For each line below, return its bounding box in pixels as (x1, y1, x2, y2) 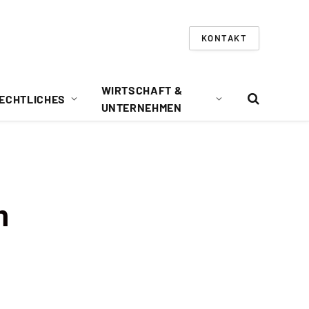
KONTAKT (201, 32, 247, 43)
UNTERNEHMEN (101, 101, 182, 114)
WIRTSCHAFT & (101, 83, 183, 97)
